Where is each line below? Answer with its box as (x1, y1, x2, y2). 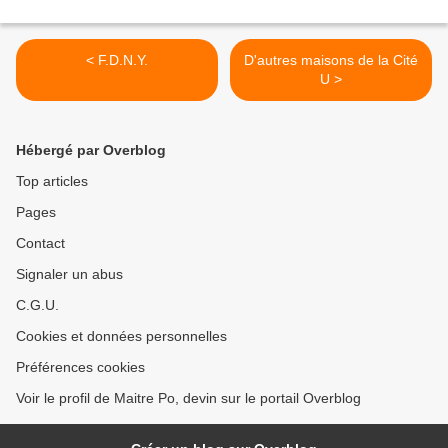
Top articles (16, 173, 88, 190)
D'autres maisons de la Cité (244, 52, 418, 69)
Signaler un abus (16, 266, 123, 283)
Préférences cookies (16, 359, 145, 376)
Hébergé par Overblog (16, 142, 166, 159)
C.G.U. (16, 297, 59, 314)
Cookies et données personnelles (16, 328, 227, 345)
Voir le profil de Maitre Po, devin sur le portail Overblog (16, 390, 361, 407)
